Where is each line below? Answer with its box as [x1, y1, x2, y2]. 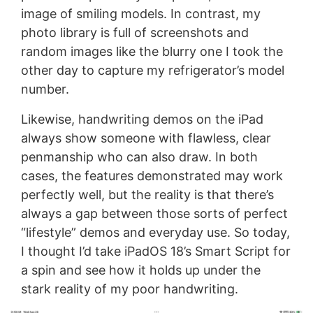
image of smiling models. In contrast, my [20, 6, 261, 21]
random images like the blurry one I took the [20, 43, 283, 59]
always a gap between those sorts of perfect [20, 205, 288, 221]
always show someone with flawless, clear [20, 130, 271, 145]
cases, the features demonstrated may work [20, 168, 283, 183]
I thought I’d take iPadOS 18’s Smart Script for [20, 243, 291, 259]
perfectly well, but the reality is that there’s [20, 187, 274, 202]
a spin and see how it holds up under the [20, 262, 261, 277]
